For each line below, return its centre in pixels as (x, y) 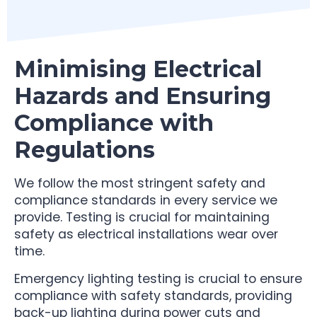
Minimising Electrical (138, 69)
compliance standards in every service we (146, 201)
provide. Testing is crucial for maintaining (142, 218)
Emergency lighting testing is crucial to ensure (158, 278)
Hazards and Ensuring (143, 96)
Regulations (85, 150)
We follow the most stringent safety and (140, 184)
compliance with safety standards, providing (153, 295)
